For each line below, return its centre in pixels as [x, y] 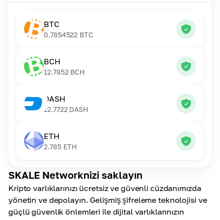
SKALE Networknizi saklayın [75, 175]
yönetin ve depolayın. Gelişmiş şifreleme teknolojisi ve [108, 200]
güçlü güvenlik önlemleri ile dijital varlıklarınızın [96, 212]
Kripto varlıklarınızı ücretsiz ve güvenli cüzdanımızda [105, 188]
